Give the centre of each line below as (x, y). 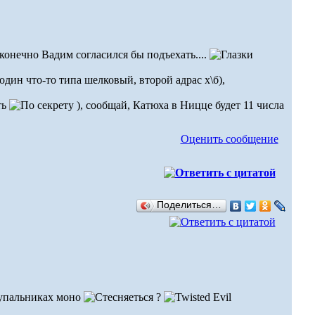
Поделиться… (189, 205)
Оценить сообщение (229, 139)
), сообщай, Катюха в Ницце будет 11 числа (179, 105)
